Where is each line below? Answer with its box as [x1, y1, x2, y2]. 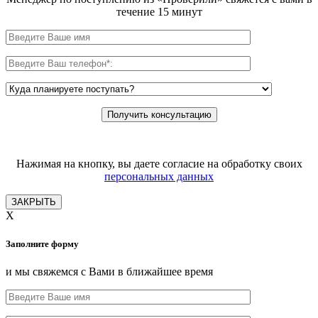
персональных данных [104, 170, 214, 183]
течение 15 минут [116, 6, 202, 18]
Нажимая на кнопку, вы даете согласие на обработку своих [16, 158, 302, 170]
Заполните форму [6, 238, 79, 249]
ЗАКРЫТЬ [11, 197, 56, 208]
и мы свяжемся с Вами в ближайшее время [6, 265, 213, 278]
